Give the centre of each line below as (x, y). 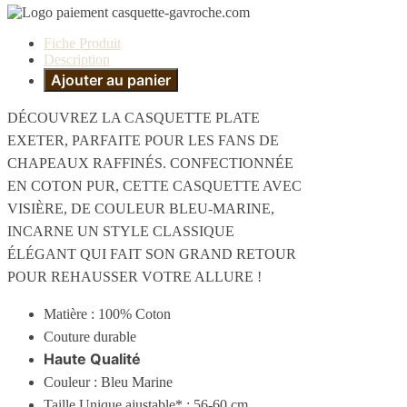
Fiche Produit (82, 44)
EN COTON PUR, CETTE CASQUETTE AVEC (154, 186)
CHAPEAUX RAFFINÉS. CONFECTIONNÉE (150, 164)
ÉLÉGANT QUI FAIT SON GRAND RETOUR (152, 254)
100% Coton (133, 314)
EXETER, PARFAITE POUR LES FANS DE (143, 141)
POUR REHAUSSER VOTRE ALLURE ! (134, 277)
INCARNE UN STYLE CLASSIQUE (121, 232)
